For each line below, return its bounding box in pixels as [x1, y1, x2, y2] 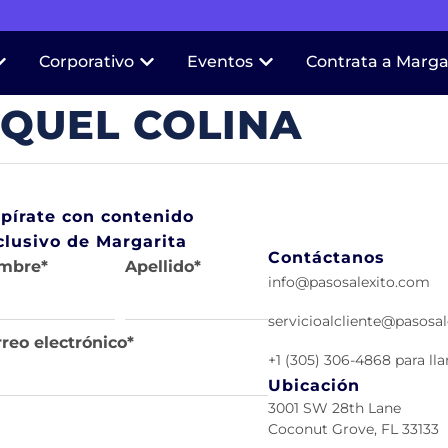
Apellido [125, 257, 195, 277]
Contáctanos [268, 247, 386, 267]
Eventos [187, 51, 254, 71]
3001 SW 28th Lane [268, 398, 402, 417]
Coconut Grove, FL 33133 [268, 419, 440, 438]
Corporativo [39, 51, 135, 71]
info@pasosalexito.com [268, 272, 431, 291]
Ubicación [268, 375, 361, 395]
